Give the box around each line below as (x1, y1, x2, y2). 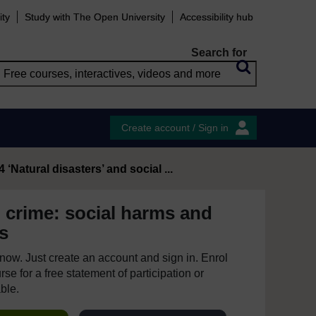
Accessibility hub (180, 11, 253, 23)
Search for (191, 47, 247, 59)
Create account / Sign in (121, 122, 229, 133)
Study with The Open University (25, 11, 165, 23)
